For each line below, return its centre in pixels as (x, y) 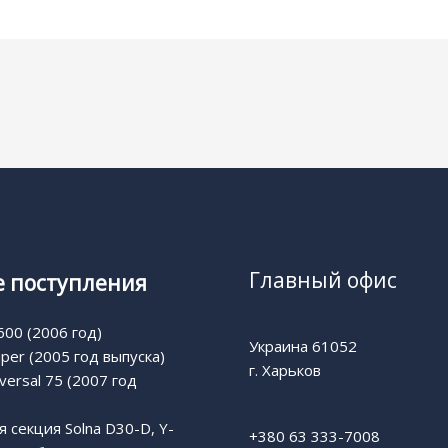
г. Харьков (285, 370)
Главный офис (323, 280)
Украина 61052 (303, 346)
